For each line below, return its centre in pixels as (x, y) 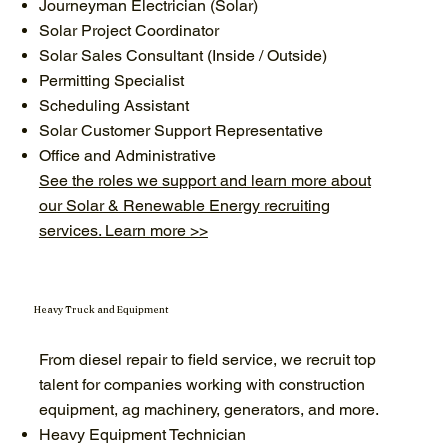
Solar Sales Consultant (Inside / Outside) (182, 55)
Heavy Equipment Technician (142, 435)
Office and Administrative (127, 155)
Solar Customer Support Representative (180, 130)
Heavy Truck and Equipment (102, 308)
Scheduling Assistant (113, 105)
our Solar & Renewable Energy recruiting (184, 205)
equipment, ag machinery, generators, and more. (208, 410)
